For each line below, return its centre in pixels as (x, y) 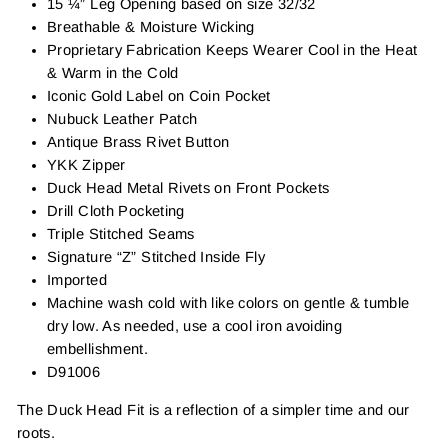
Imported (77, 279)
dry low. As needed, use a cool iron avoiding (195, 325)
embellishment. (98, 348)
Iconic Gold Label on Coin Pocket (159, 95)
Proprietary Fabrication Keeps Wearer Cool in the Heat (232, 49)
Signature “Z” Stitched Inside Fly (156, 256)
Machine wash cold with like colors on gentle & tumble (228, 302)
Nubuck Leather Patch (122, 118)
